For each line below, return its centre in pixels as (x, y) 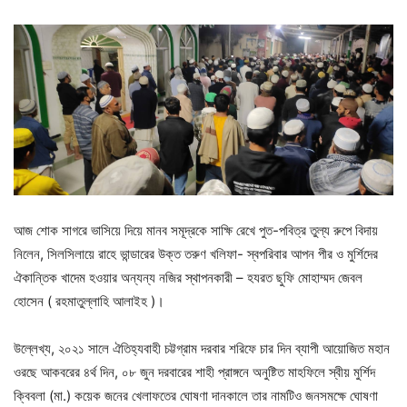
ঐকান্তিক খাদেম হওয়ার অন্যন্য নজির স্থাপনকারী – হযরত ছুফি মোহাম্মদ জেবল (188, 277)
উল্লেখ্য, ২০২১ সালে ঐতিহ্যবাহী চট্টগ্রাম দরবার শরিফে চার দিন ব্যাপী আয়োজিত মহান (202, 348)
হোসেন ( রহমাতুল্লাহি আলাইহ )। (91, 301)
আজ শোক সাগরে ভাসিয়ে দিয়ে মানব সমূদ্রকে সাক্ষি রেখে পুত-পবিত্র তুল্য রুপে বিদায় (196, 230)
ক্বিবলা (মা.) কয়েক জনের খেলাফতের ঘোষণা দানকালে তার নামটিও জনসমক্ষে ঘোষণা (196, 395)
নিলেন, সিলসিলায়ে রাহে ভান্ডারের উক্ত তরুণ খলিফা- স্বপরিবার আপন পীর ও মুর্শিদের (196, 253)
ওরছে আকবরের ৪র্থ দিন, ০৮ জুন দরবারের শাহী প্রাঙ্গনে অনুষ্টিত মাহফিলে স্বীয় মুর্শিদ (194, 372)
